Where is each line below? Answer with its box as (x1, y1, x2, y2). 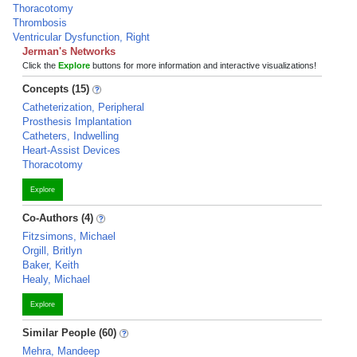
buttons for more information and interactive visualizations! (90, 61, 316, 70)
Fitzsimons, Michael (22, 230, 116, 242)
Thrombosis (13, 17, 67, 29)
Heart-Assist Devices (22, 144, 120, 156)
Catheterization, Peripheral (22, 101, 144, 113)
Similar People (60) (22, 327, 116, 339)
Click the (22, 61, 58, 70)
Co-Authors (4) (22, 212, 93, 224)
